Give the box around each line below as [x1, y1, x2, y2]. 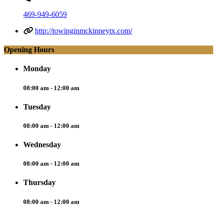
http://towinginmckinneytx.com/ [35, 26, 132, 35]
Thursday [23, 178, 56, 187]
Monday [23, 64, 51, 73]
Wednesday [23, 140, 61, 149]
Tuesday [23, 102, 51, 111]
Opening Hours [4, 46, 54, 54]
